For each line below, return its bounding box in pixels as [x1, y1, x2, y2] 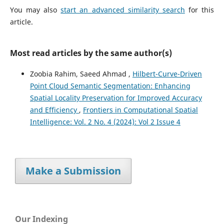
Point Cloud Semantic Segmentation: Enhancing [29, 81, 190, 91]
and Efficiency [29, 105, 79, 115]
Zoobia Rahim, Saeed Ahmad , [29, 69, 132, 79]
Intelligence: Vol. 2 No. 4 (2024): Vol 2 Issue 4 [29, 117, 180, 127]
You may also [9, 5, 61, 15]
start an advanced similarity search [60, 5, 185, 15]
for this [184, 5, 214, 15]
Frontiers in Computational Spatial [82, 105, 198, 115]
